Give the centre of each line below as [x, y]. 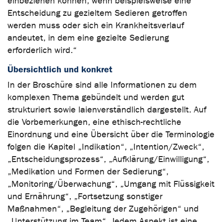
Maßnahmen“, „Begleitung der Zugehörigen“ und [103, 209]
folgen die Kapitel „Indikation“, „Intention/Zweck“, [106, 147]
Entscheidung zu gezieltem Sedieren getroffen [97, 13]
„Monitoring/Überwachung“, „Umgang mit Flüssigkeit [111, 184]
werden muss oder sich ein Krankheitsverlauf [96, 25]
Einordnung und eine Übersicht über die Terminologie [111, 134]
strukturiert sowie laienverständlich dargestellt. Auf [107, 110]
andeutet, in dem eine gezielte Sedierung [88, 38]
